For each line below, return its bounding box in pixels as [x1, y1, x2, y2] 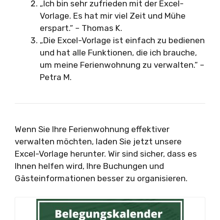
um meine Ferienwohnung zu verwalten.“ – [40, 59, 204, 70]
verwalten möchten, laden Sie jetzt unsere [15, 136, 182, 146]
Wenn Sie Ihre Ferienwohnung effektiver [15, 124, 169, 134]
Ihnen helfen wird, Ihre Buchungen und [15, 161, 164, 171]
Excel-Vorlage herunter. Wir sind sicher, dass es [15, 148, 197, 159]
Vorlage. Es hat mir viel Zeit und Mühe [40, 10, 186, 21]
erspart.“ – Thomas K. [40, 23, 122, 33]
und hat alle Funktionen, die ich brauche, [40, 47, 197, 57]
